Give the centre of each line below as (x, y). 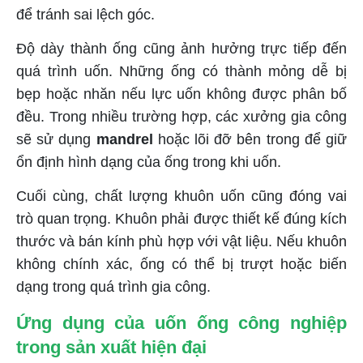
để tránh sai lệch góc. (85, 14)
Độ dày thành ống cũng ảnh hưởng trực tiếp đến (181, 48)
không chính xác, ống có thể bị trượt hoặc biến (181, 264)
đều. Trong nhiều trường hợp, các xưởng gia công (181, 116)
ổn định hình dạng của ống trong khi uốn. (149, 162)
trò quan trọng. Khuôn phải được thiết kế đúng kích (181, 218)
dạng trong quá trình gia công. (113, 286)
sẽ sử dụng (56, 139)
